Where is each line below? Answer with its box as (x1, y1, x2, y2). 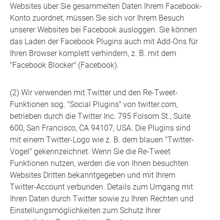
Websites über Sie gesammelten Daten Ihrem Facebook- (10, 1, 202, 11)
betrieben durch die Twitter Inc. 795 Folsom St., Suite (10, 111, 191, 121)
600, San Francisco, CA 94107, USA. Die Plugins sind (10, 123, 191, 133)
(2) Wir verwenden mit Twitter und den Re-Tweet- (10, 88, 178, 98)
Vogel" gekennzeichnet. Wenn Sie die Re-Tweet (10, 147, 170, 157)
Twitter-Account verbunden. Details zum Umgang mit (10, 182, 193, 192)
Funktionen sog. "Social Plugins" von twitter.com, (10, 100, 178, 110)
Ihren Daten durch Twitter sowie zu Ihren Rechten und (10, 194, 193, 204)
